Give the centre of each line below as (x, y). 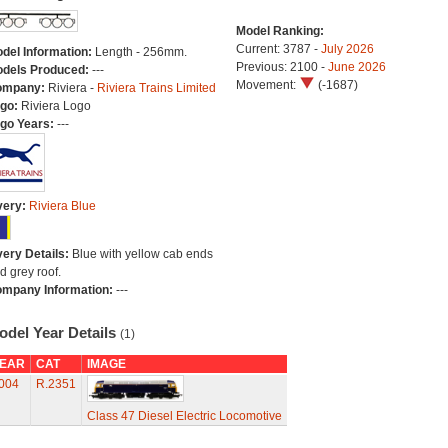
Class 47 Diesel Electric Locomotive (184, 416)
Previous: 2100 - (281, 67)
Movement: (267, 85)
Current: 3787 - (278, 49)
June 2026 (356, 67)
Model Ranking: (279, 31)
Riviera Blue (62, 206)
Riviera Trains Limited (156, 88)
